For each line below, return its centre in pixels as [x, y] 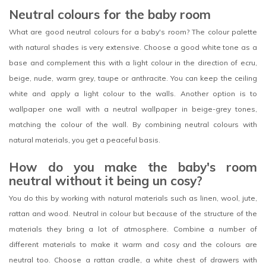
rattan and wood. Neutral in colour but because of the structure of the [133, 214]
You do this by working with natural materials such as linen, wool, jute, [133, 198]
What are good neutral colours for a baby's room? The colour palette [133, 31]
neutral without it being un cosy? [106, 181]
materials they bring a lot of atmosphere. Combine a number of [133, 229]
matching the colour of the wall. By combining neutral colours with [133, 124]
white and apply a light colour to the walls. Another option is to [133, 93]
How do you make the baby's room [133, 167]
